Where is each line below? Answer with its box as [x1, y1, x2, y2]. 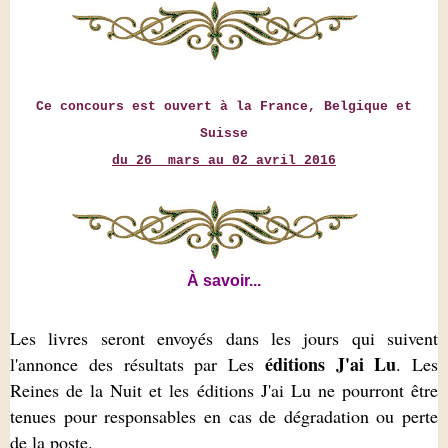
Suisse [200, 126, 248, 141]
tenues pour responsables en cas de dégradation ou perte [10, 404, 438, 428]
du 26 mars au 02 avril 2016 [112, 153, 336, 168]
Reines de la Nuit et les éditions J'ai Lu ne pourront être [10, 378, 438, 402]
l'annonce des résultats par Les [10, 352, 265, 376]
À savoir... [187, 272, 261, 289]
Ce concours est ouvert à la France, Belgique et [36, 99, 412, 114]
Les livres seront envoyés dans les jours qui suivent [10, 326, 438, 350]
